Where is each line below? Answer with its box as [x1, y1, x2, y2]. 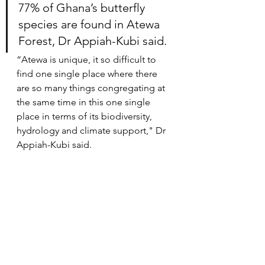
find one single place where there [17, 68, 160, 80]
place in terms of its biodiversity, [17, 111, 154, 122]
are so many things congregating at [17, 82, 167, 94]
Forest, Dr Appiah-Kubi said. [18, 34, 167, 49]
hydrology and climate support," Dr [17, 125, 168, 137]
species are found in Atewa [18, 17, 163, 32]
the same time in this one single [17, 96, 153, 108]
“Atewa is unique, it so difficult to [17, 54, 159, 66]
